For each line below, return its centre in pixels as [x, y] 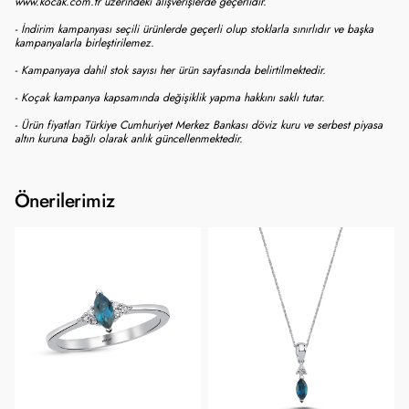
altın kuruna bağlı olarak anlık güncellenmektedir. [129, 138]
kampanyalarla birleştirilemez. [84, 42]
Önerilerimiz [65, 200]
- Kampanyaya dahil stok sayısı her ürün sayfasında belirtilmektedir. [170, 70]
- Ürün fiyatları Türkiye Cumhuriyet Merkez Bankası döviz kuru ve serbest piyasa [199, 125]
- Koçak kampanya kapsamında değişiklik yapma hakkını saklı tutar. [170, 97]
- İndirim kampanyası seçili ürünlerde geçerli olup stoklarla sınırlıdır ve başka [194, 29]
